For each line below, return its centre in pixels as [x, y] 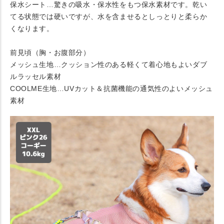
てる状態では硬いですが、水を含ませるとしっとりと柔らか [109, 17]
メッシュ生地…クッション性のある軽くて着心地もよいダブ [109, 65]
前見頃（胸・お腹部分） [50, 53]
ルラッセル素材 [36, 77]
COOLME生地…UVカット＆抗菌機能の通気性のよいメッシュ [111, 89]
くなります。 [32, 29]
